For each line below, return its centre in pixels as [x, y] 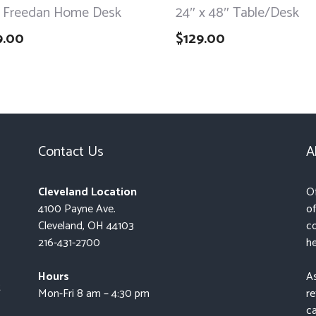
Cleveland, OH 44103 [86, 226]
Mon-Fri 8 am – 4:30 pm [93, 293]
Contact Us [71, 152]
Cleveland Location [87, 192]
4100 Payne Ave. [77, 209]
